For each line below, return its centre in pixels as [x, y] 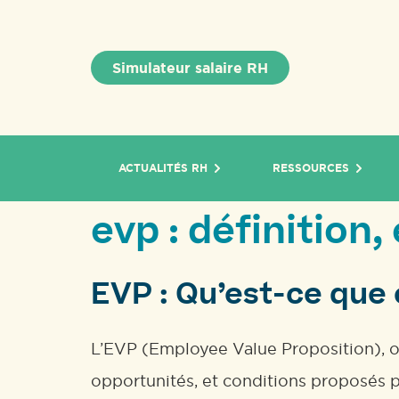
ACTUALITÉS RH [163, 168]
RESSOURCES [310, 168]
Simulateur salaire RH [190, 68]
